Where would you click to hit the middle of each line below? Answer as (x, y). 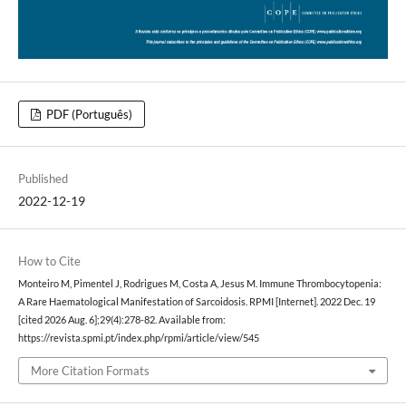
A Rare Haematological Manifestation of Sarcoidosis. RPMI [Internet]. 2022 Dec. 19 (196, 302)
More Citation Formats (90, 370)
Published (43, 179)
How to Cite (49, 261)
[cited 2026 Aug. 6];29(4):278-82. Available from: (121, 320)
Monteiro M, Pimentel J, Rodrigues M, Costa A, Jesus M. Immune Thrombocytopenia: (199, 284)
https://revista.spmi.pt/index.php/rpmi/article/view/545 (138, 338)
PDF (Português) (88, 115)
